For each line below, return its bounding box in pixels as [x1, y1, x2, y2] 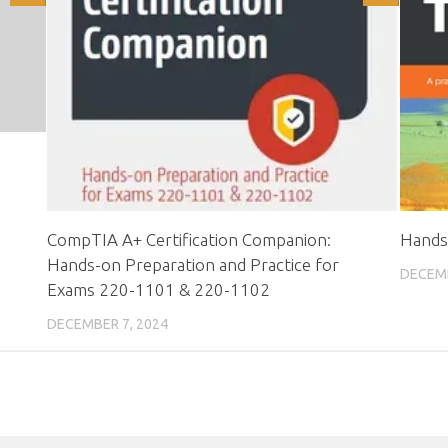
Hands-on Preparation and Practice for [46, 254, 339, 274]
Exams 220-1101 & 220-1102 [46, 279, 270, 299]
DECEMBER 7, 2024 [46, 315, 168, 332]
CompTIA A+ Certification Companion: [46, 229, 331, 249]
